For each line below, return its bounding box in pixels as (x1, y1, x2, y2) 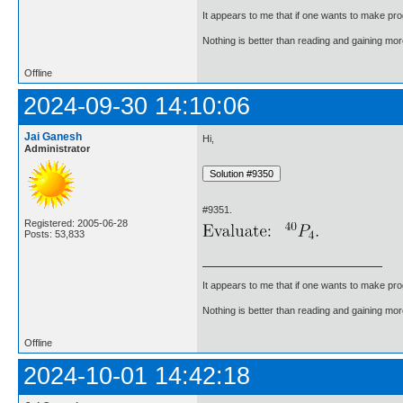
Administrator (24, 143, 90, 155)
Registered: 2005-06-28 (24, 218, 128, 229)
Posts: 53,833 (24, 228, 85, 240)
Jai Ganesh (24, 130, 82, 144)
